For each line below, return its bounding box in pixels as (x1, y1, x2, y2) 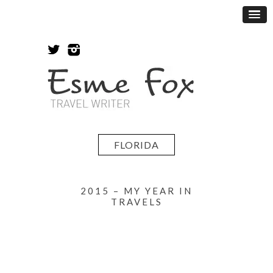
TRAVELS (110, 196, 163, 207)
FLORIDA (114, 138, 159, 151)
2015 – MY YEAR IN (80, 185, 193, 196)
